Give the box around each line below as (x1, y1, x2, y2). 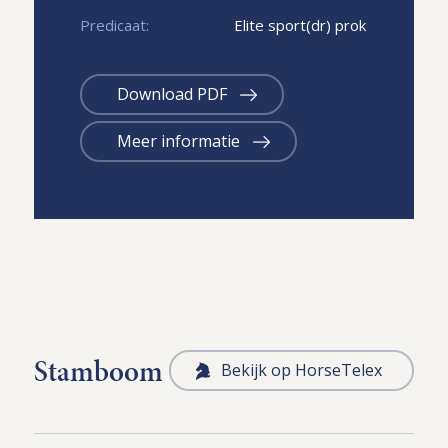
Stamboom (33, 350, 163, 391)
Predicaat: (79, 14, 149, 35)
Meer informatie (116, 129, 240, 152)
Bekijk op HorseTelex (221, 358, 383, 381)
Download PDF (116, 82, 227, 105)
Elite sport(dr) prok (229, 14, 366, 35)
